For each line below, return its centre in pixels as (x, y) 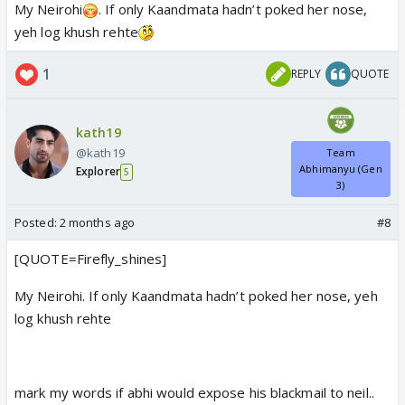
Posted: (37, 222)
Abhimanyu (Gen (341, 168)
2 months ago (97, 222)
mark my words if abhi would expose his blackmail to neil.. (194, 392)
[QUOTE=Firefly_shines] (91, 258)
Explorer (98, 172)
